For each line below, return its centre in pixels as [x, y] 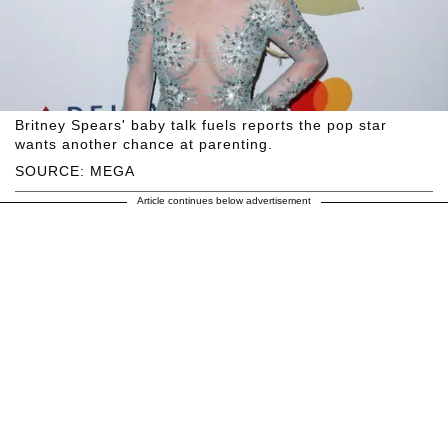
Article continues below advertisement [224, 200]
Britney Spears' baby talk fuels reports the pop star [201, 124]
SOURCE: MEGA [75, 170]
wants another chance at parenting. [144, 143]
